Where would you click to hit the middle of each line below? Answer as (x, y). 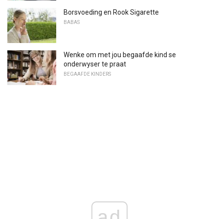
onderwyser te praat (95, 64)
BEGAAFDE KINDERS (87, 74)
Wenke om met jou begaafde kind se (120, 55)
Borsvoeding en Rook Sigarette (111, 12)
